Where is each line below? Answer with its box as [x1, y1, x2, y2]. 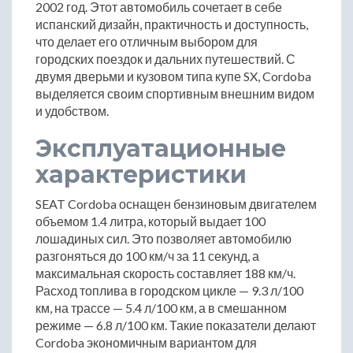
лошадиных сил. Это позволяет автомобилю [35, 231, 292, 247]
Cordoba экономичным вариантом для [35, 335, 257, 351]
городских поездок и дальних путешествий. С [35, 51, 295, 67]
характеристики [35, 160, 247, 190]
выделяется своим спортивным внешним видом [35, 86, 314, 102]
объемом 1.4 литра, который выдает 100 [35, 214, 266, 229]
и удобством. [35, 103, 109, 119]
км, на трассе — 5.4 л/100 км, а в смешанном [35, 300, 287, 316]
